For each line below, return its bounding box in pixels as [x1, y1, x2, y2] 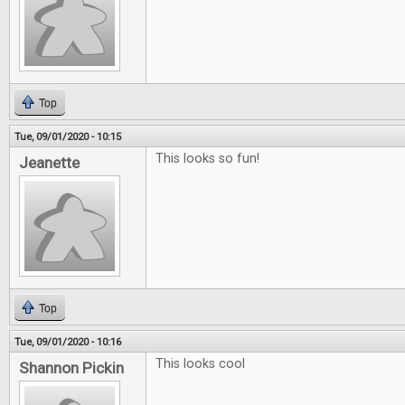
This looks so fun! [155, 151, 259, 166]
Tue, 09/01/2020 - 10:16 [14, 335, 121, 348]
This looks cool [155, 356, 245, 372]
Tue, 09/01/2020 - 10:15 [14, 130, 121, 143]
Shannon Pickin [19, 359, 124, 377]
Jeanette [19, 154, 80, 172]
